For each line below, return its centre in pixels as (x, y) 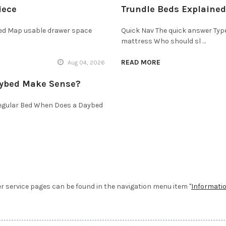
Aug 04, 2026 (86, 63)
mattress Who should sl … (163, 41)
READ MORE (141, 63)
